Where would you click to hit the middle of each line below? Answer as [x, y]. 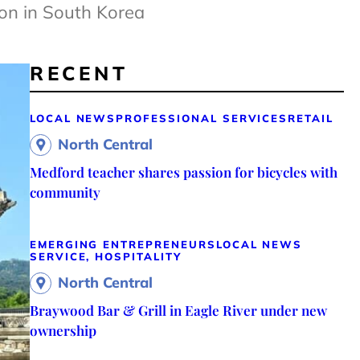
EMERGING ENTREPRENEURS [123, 244]
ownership [63, 330]
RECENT [79, 73]
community [65, 192]
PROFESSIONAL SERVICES [202, 118]
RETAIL [311, 118]
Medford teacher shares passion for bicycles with [183, 172]
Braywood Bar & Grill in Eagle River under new [178, 310]
